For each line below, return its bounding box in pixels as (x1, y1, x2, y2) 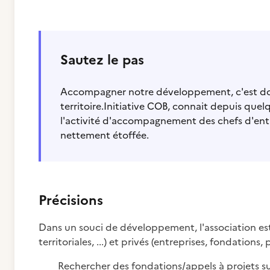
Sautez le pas (60, 50, 144, 70)
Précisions (39, 190, 103, 210)
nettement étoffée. (60, 128, 149, 142)
